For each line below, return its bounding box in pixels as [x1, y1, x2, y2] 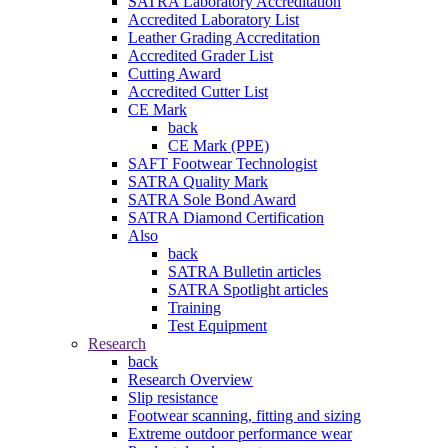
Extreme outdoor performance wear [128, 424, 352, 442]
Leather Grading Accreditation [128, 28, 320, 46]
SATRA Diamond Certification [128, 208, 324, 226]
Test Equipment [168, 316, 267, 334]
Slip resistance [128, 388, 218, 406]
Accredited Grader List [128, 46, 273, 64]
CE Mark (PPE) [168, 136, 269, 154]
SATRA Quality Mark [128, 172, 268, 190]
